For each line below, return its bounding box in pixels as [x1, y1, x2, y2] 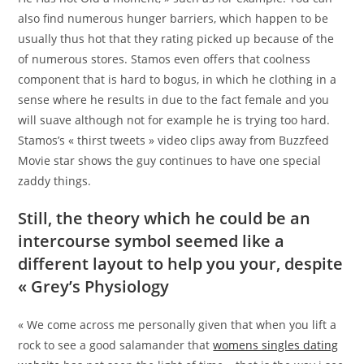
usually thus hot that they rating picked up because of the [18, 31, 335, 47]
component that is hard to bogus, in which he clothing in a [18, 71, 337, 88]
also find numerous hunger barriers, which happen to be [18, 11, 329, 27]
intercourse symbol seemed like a [18, 230, 285, 253]
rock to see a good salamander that [18, 337, 214, 353]
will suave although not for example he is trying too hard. [18, 112, 331, 128]
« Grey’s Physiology [18, 275, 170, 298]
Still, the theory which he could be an [18, 207, 311, 230]
